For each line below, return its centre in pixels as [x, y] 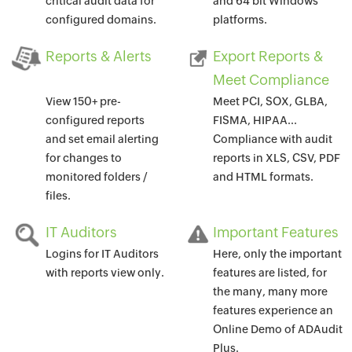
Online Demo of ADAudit [278, 329]
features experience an [273, 310]
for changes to [84, 158]
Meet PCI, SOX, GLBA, [271, 101]
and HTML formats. [264, 177]
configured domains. [101, 20]
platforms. [240, 20]
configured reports [95, 120]
